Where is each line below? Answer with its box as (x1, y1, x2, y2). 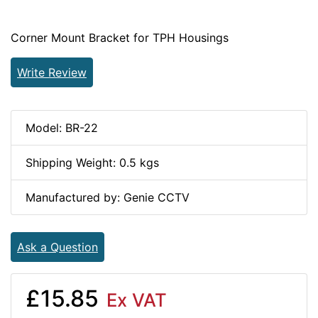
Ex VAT (102, 289, 167, 312)
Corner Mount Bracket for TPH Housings (11, 31, 229, 45)
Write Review (17, 65, 87, 80)
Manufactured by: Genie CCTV (26, 190, 190, 205)
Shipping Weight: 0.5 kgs (26, 155, 159, 170)
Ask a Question (17, 240, 98, 255)
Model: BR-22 (26, 121, 98, 136)
